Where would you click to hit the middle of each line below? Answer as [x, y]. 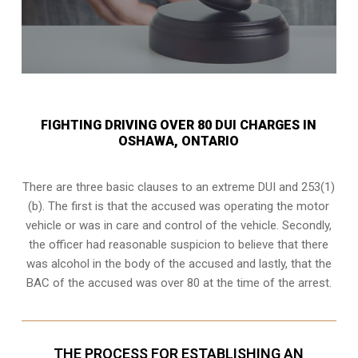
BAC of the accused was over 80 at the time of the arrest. [179, 282]
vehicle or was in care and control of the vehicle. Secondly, [179, 225]
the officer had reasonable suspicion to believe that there [179, 244]
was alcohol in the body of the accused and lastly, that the [179, 263]
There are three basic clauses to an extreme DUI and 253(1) [179, 187]
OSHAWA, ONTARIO [179, 141]
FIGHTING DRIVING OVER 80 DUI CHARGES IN [179, 125]
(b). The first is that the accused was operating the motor [179, 206]
